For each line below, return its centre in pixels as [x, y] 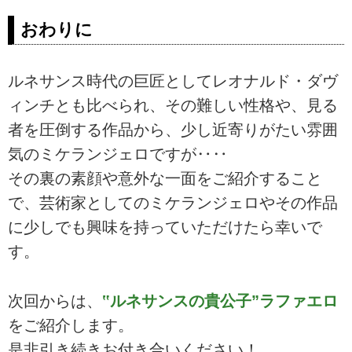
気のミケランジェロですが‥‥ [118, 154]
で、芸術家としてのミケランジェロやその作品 [173, 203]
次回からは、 [55, 301]
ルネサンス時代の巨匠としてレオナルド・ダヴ [173, 81]
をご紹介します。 [71, 325]
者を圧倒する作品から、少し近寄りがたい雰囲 [173, 130]
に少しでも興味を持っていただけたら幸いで [165, 227]
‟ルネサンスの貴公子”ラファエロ [220, 301]
